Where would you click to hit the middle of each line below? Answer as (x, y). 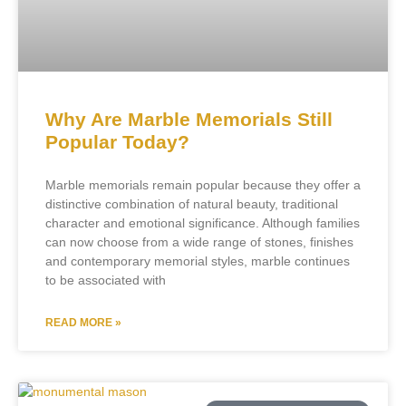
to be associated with (106, 280)
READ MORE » (83, 322)
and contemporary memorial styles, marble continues (198, 261)
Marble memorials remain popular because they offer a (203, 184)
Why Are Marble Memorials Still (189, 119)
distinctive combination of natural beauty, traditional (192, 203)
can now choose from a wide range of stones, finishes (199, 242)
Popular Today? (117, 141)
